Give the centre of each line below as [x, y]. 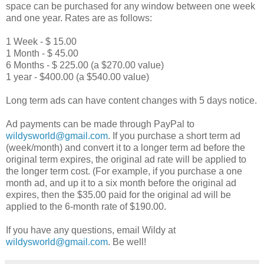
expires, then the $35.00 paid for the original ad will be [118, 195]
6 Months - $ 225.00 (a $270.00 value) [85, 65]
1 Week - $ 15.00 [41, 42]
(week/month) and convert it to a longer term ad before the [126, 148]
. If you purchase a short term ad [174, 136]
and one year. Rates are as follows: [79, 18]
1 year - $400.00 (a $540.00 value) [77, 77]
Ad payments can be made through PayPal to [100, 124]
